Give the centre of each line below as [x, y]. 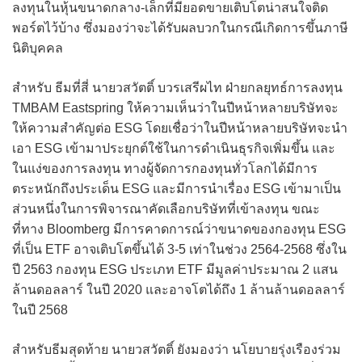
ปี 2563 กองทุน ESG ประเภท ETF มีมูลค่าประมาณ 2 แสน [175, 270]
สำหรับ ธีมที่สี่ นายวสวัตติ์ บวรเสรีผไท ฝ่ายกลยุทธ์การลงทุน [177, 88]
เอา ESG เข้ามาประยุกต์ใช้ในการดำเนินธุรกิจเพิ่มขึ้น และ [174, 149]
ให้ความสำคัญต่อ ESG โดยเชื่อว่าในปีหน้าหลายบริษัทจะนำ [180, 128]
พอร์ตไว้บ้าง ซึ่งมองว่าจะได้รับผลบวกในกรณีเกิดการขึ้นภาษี [180, 28]
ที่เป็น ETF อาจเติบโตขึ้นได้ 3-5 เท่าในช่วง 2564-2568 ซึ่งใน [179, 250]
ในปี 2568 [40, 310]
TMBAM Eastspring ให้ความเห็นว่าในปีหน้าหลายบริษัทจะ [175, 108]
